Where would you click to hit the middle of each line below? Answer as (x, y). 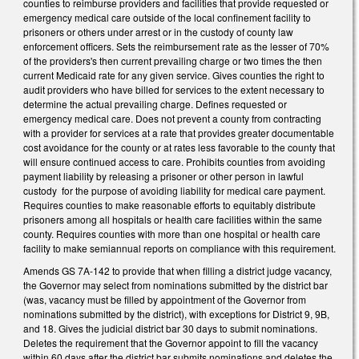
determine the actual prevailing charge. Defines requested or (155, 104)
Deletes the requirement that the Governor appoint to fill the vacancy (171, 342)
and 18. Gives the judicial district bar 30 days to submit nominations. (170, 328)
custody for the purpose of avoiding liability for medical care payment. (174, 191)
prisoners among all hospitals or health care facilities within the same (173, 220)
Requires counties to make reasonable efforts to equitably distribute (169, 205)
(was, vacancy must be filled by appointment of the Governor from (165, 299)
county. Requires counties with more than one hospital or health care (172, 234)
